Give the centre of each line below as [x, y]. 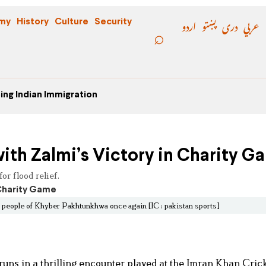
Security [113, 22]
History [33, 22]
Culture [72, 22]
